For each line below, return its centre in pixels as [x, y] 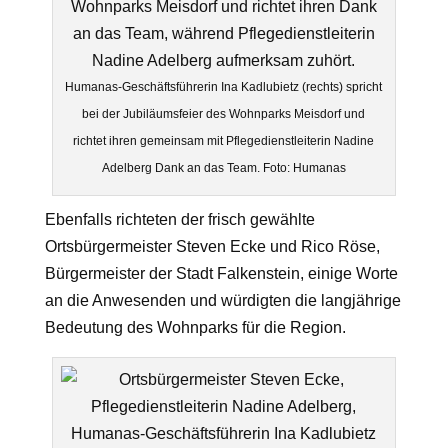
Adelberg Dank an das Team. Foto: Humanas [223, 168]
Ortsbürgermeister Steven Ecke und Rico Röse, [212, 246]
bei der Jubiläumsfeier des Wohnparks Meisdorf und [224, 114]
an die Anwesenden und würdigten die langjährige [222, 300]
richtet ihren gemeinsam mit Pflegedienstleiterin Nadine [224, 141]
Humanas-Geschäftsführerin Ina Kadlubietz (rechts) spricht [224, 87]
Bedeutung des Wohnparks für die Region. [195, 327]
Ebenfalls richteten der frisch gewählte [179, 219]
